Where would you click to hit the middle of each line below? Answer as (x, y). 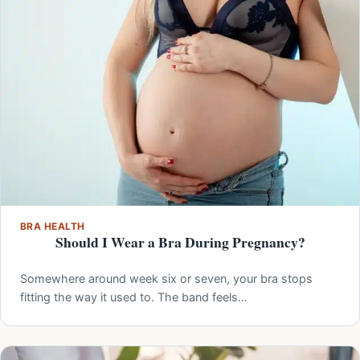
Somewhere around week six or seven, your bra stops (166, 279)
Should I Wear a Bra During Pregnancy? (180, 242)
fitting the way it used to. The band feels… (134, 297)
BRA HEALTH (53, 227)
